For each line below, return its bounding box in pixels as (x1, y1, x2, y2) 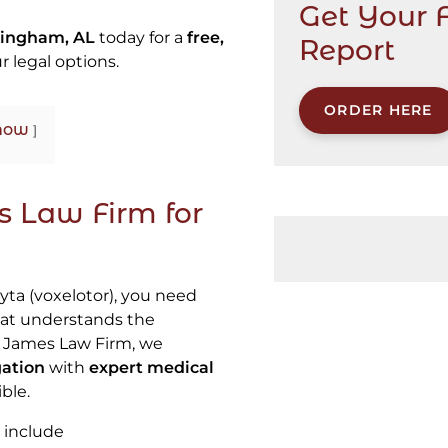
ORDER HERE (324, 101, 433, 120)
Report (299, 33, 395, 68)
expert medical (89, 358, 214, 378)
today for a (95, 28, 187, 48)
